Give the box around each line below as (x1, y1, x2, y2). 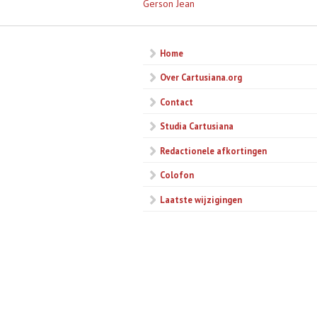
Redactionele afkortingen (160, 144, 267, 156)
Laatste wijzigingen (160, 193, 242, 205)
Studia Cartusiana (160, 120, 234, 132)
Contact (160, 96, 193, 108)
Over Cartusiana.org (160, 71, 242, 83)
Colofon (160, 169, 194, 181)
